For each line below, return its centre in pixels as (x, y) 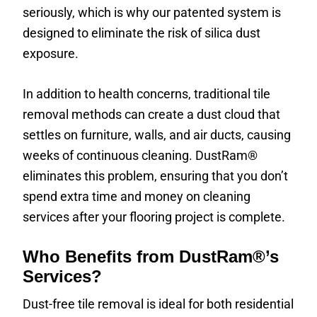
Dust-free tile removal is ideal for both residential (158, 304)
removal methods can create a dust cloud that (152, 114)
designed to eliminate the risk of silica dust (142, 33)
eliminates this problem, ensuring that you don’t (156, 176)
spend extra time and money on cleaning (137, 196)
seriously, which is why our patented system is (152, 12)
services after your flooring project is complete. (154, 217)
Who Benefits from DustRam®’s (151, 257)
